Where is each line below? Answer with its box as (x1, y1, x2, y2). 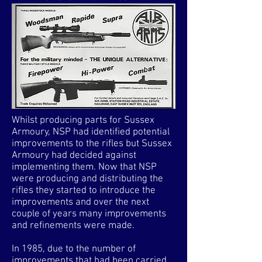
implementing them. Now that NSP (12, 161, 157, 173)
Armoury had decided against (12, 150, 136, 161)
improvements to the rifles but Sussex (12, 138, 172, 150)
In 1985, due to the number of (12, 243, 136, 255)
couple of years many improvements (12, 208, 166, 220)
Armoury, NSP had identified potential (12, 126, 170, 138)
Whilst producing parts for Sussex (12, 115, 154, 126)
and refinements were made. (12, 220, 135, 232)
